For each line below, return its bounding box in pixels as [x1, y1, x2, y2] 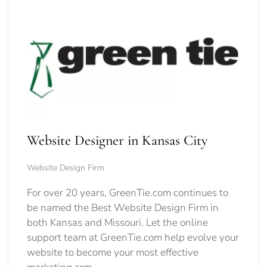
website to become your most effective [27, 246, 198, 259]
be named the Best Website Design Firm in [27, 201, 219, 215]
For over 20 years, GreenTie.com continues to [27, 186, 228, 200]
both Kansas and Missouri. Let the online [27, 216, 208, 229]
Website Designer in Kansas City [27, 132, 207, 149]
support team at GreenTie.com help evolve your [27, 231, 239, 244]
